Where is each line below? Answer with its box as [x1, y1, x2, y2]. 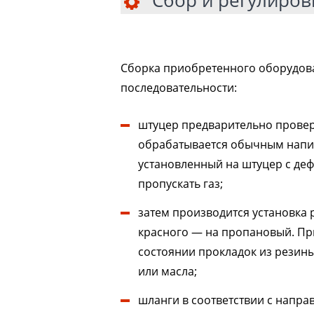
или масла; [138, 264, 197, 280]
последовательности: [121, 80, 237, 96]
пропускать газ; [138, 176, 223, 192]
